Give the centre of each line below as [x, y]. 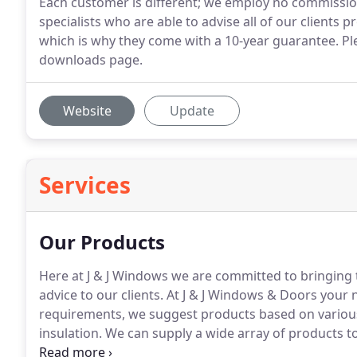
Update [192, 111]
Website [87, 111]
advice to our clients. [101, 295]
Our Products [102, 242]
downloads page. [91, 60]
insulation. [71, 333]
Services [85, 185]
